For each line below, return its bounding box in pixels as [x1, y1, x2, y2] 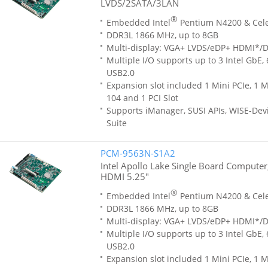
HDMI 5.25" [100, 170, 149, 182]
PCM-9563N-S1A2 [100, 147, 175, 159]
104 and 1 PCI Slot [106, 92, 178, 103]
